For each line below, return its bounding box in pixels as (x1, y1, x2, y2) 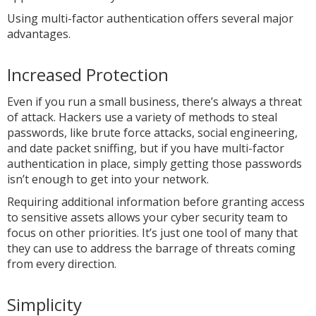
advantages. (7, 26, 71, 42)
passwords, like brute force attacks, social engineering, (7, 125, 298, 140)
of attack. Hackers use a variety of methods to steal (7, 109, 277, 125)
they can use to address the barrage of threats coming (7, 241, 296, 256)
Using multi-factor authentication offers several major (7, 11, 293, 26)
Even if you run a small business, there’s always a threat (7, 94, 302, 109)
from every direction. (7, 256, 116, 272)
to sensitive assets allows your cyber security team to (7, 209, 288, 225)
